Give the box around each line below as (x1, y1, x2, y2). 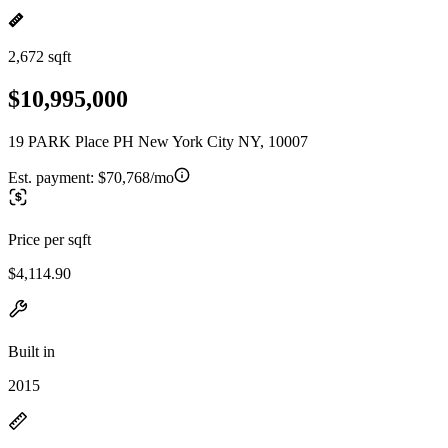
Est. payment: (8, 168, 98, 186)
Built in (8, 342, 55, 360)
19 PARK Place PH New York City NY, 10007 (8, 132, 308, 150)
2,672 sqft (8, 48, 71, 65)
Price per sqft (8, 230, 91, 248)
